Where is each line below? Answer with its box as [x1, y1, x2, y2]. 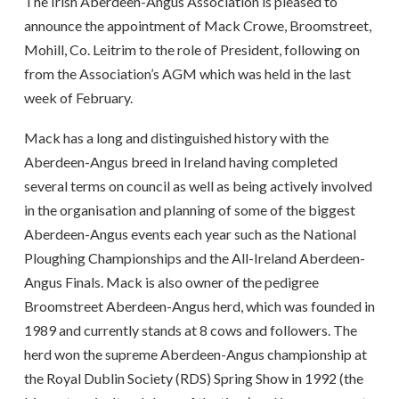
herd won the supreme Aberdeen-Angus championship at [23, 346, 367, 363]
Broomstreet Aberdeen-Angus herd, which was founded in [23, 297, 375, 315]
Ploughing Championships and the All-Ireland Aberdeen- [23, 249, 365, 267]
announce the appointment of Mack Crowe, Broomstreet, [23, 16, 371, 34]
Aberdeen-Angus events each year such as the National [23, 225, 356, 243]
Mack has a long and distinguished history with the [23, 129, 329, 147]
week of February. [23, 88, 133, 106]
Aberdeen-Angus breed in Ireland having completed [23, 153, 338, 171]
